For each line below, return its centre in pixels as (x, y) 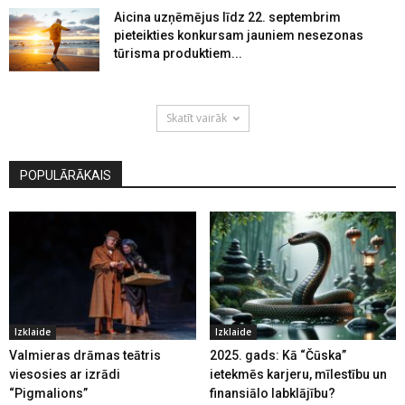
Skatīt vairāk (196, 118)
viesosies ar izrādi (65, 374)
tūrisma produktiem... (178, 53)
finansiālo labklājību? (272, 393)
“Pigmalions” (48, 393)
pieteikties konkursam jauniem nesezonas (239, 35)
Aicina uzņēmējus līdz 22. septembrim (227, 17)
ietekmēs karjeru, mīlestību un (298, 374)
